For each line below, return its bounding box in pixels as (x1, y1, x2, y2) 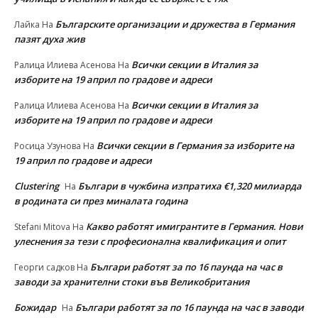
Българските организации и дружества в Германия (55, 17, 295, 31)
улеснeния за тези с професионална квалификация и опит (14, 234, 286, 248)
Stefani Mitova (14, 220, 70, 233)
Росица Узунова (14, 139, 81, 152)
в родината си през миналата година (14, 194, 188, 207)
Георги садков (14, 261, 75, 273)
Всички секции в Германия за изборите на (97, 138, 295, 152)
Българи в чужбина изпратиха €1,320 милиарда (78, 179, 302, 192)
